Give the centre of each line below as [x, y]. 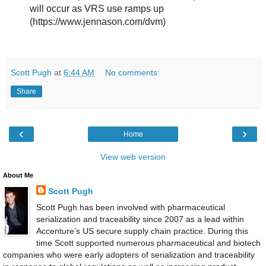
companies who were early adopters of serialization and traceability [129, 255]
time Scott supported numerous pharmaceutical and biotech [148, 243]
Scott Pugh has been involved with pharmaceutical [130, 208]
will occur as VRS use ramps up [96, 9]
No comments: [133, 73]
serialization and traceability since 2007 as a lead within [140, 219]
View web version [133, 157]
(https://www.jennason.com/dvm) [97, 22]
